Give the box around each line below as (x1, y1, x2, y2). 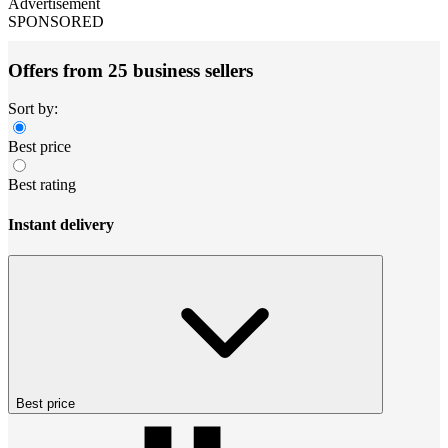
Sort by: (8, 100, 58, 118)
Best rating (8, 176, 76, 194)
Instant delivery (8, 215, 114, 233)
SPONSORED (8, 12, 104, 30)
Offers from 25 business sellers (8, 59, 253, 81)
